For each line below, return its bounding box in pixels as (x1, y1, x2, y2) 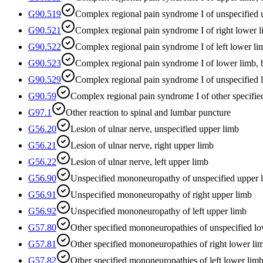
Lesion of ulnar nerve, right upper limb (70, 140, 214, 150)
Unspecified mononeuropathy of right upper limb (70, 189, 252, 200)
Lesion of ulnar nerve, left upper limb (70, 156, 208, 167)
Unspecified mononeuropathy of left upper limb (70, 205, 247, 216)
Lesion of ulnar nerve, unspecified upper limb (70, 123, 239, 134)
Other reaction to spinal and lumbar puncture (66, 107, 231, 117)
